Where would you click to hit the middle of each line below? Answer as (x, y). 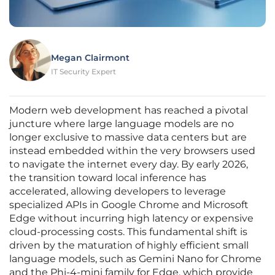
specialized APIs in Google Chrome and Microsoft (129, 205)
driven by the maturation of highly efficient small (129, 246)
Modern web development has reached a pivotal (129, 110)
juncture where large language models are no (122, 124)
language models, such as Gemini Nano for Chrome (135, 259)
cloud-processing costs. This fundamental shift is (128, 232)
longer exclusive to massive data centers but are (128, 137)
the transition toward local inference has (108, 178)
